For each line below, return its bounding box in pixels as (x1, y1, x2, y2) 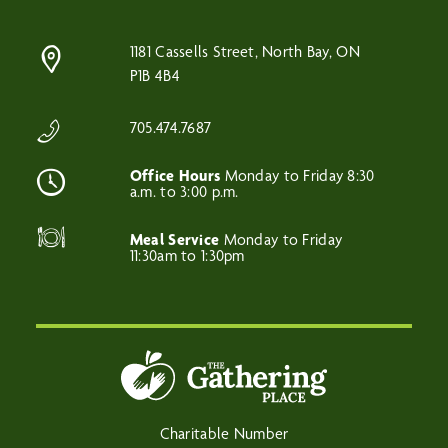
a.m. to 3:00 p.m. (129, 181, 239, 201)
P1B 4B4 (129, 65, 180, 85)
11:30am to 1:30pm (129, 245, 245, 265)
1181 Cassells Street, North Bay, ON (129, 41, 360, 61)
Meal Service (129, 229, 220, 249)
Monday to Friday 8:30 (220, 165, 375, 185)
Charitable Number (159, 424, 289, 444)
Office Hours (129, 165, 221, 185)
